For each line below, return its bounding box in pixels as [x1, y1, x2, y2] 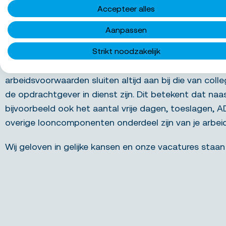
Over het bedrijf [15, 11, 112, 25]
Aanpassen [105, 25, 147, 35]
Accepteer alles [97, 4, 155, 14]
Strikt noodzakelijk [92, 46, 160, 56]
